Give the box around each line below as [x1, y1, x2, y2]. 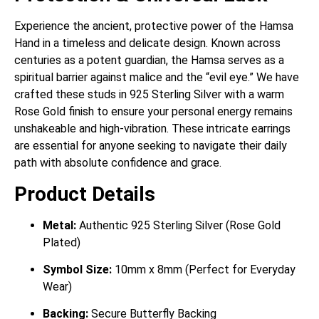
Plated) [43, 235, 80, 249]
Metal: [43, 218, 76, 232]
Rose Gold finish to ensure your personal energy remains [14, 105, 293, 119]
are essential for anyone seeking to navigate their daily [14, 139, 287, 153]
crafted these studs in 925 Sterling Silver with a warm [14, 88, 284, 102]
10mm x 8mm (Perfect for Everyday [112, 262, 296, 276]
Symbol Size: [43, 262, 112, 276]
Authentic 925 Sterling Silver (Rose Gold [76, 218, 281, 232]
